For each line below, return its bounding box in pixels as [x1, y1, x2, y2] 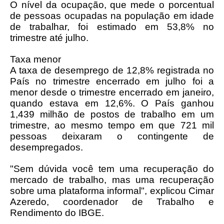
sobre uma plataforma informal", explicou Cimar [10, 185, 214, 196]
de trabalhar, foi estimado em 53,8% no [10, 21, 214, 32]
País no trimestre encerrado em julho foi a [10, 76, 214, 86]
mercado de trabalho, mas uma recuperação [10, 174, 214, 185]
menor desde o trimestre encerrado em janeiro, [10, 87, 214, 97]
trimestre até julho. [10, 32, 91, 43]
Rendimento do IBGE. [10, 207, 106, 218]
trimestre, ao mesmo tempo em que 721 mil [10, 120, 214, 130]
